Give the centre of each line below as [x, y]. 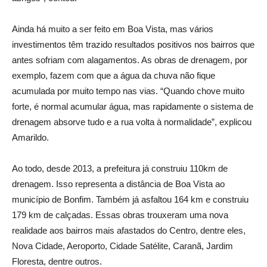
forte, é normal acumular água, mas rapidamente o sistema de [133, 106]
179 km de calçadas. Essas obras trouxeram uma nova [120, 215]
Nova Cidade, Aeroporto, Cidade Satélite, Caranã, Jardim [122, 246]
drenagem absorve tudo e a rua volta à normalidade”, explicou [132, 122]
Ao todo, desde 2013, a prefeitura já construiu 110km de [120, 168]
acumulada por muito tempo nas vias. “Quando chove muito [128, 91]
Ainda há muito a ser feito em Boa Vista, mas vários [113, 29]
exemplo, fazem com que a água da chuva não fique [114, 75]
